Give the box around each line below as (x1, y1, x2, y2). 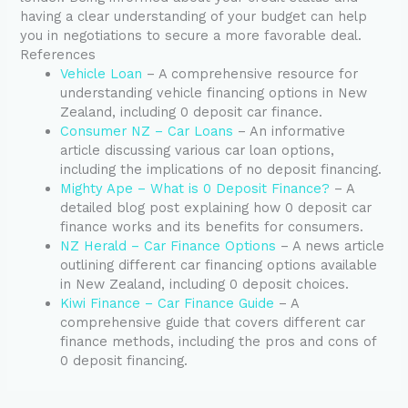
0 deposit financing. (60, 352, 189, 370)
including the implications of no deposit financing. (60, 161, 382, 178)
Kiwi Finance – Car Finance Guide (60, 295, 275, 312)
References (20, 46, 97, 64)
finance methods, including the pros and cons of (60, 333, 377, 351)
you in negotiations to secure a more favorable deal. (20, 27, 362, 45)
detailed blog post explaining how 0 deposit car (60, 199, 372, 217)
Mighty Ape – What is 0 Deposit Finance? (60, 180, 331, 198)
